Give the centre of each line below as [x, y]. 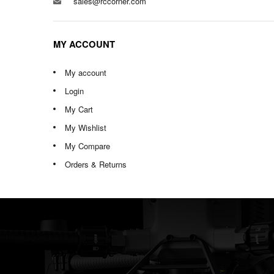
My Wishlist [86, 128]
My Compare [87, 146]
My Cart [79, 109]
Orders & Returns [96, 164]
